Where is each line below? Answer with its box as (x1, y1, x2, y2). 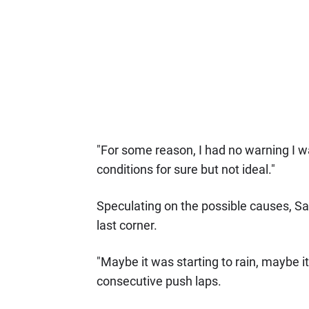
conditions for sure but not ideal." (96, 162, 275, 177)
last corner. (96, 218, 157, 232)
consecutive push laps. (96, 274, 221, 288)
